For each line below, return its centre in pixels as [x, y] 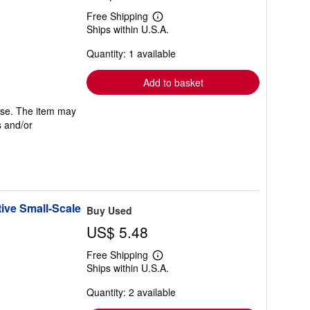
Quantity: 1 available [131, 53]
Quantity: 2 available [131, 292]
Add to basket [173, 82]
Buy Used [109, 210]
